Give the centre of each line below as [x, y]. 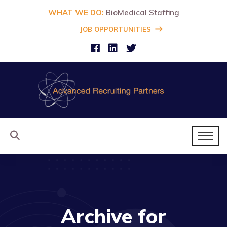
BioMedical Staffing [141, 12]
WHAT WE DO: [76, 12]
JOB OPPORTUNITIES [116, 29]
